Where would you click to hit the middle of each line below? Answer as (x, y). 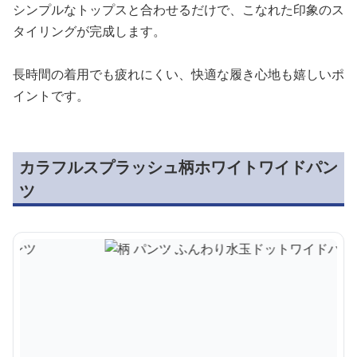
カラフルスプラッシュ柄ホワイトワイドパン (178, 167)
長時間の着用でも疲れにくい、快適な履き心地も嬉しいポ (178, 74)
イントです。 (51, 95)
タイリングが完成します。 (89, 31)
